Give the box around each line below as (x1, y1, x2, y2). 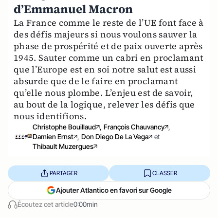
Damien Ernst (33, 132, 74, 141)
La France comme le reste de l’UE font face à (14, 17, 204, 29)
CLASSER (152, 169, 177, 177)
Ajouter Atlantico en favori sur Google (56, 186, 172, 194)
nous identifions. (14, 110, 87, 122)
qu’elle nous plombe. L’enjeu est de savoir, (14, 87, 193, 99)
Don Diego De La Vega (81, 132, 149, 141)
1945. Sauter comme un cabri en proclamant (14, 52, 203, 64)
